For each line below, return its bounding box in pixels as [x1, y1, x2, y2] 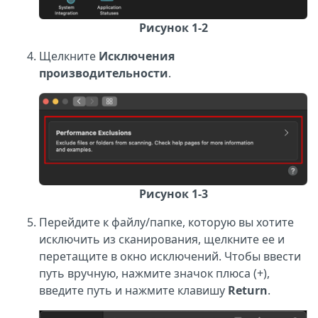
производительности [39, 65, 168, 82]
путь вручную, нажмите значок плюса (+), [39, 265, 270, 282]
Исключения [99, 48, 175, 65]
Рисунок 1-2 [138, 20, 208, 36]
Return [228, 283, 268, 299]
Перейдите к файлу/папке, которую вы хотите [39, 214, 294, 231]
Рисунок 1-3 [138, 186, 208, 202]
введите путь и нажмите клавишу [39, 283, 228, 299]
